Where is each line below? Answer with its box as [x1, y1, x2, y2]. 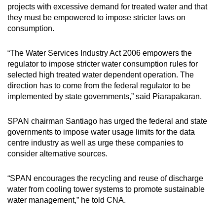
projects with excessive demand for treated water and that [7, 2, 207, 11]
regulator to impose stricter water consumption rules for [7, 59, 198, 68]
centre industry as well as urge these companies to [7, 138, 184, 147]
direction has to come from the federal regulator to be [7, 81, 190, 90]
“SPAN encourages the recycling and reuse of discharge [7, 174, 203, 183]
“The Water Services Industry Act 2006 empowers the [7, 48, 192, 57]
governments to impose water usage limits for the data [7, 127, 195, 136]
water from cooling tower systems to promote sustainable [7, 184, 205, 193]
